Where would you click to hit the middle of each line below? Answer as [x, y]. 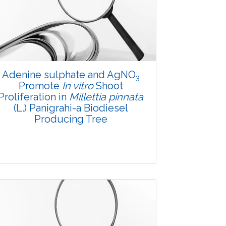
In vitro [77, 86]
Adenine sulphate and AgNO [69, 75]
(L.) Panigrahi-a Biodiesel [71, 108]
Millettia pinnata [106, 97]
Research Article [71, 218]
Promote [40, 86]
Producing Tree [71, 119]
